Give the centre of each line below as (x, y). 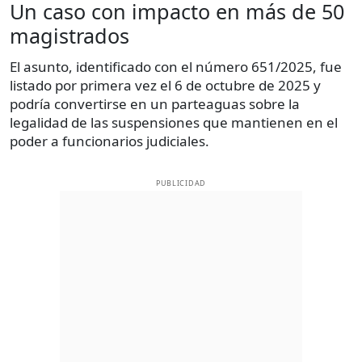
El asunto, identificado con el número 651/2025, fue (176, 67)
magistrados (69, 36)
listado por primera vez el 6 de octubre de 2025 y (165, 86)
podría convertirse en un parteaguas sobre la (155, 104)
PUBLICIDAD (181, 183)
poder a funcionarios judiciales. (109, 141)
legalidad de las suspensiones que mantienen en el (174, 123)
